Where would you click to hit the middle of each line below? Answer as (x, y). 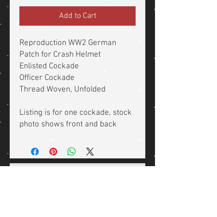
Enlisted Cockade (50, 67)
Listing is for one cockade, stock (76, 113)
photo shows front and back (69, 125)
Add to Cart (77, 16)
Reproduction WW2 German (68, 43)
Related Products (74, 179)
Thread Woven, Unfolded (62, 90)
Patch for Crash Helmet (60, 55)
